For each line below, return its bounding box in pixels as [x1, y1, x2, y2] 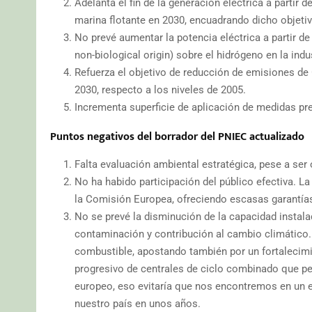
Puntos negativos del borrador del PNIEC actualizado [50, 127, 304, 146]
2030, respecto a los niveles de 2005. [75, 83, 246, 96]
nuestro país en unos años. [75, 297, 201, 310]
